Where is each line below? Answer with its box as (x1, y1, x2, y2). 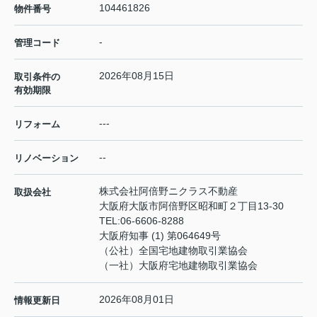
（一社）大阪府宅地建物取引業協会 (99, 260, 258, 272)
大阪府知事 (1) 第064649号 (99, 230, 221, 242)
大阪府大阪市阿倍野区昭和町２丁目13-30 (99, 200, 287, 212)
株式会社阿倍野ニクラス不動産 (99, 185, 238, 197)
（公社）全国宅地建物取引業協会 (99, 245, 248, 257)
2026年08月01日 (99, 294, 174, 306)
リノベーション (14, 153, 79, 164)
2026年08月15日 (99, 70, 174, 82)
